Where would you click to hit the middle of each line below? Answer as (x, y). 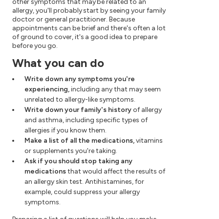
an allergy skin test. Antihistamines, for (84, 182)
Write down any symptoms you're (80, 79)
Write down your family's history (78, 110)
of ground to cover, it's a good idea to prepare (85, 37)
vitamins (149, 141)
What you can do (58, 63)
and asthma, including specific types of (86, 120)
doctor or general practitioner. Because (74, 20)
